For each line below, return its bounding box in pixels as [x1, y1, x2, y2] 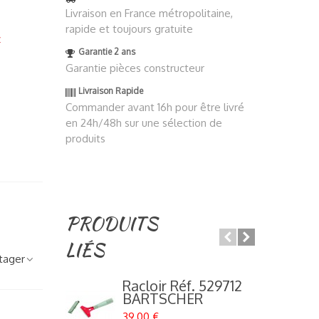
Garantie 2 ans [78, 46, 135, 58]
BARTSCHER [122, 289, 203, 308]
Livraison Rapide [78, 85, 143, 97]
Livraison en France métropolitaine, [65, 6, 233, 21]
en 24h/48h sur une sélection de [65, 116, 222, 130]
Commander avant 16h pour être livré [65, 100, 244, 115]
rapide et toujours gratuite [65, 22, 193, 36]
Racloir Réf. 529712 [122, 276, 242, 296]
